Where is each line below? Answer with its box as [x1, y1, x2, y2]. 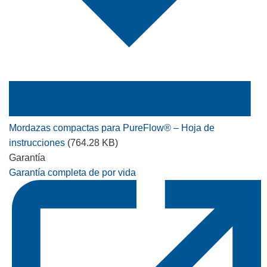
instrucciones [9, 137, 67, 148]
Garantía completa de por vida [9, 167, 136, 178]
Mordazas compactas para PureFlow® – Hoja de [9, 122, 215, 133]
